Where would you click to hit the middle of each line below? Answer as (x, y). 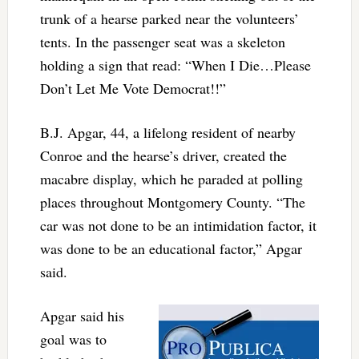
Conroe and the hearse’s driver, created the (163, 155)
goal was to (73, 339)
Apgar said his (82, 315)
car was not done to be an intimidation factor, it (178, 225)
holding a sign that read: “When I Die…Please (175, 65)
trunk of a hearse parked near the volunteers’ (169, 18)
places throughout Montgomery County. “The (172, 202)
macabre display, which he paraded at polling (171, 178)
